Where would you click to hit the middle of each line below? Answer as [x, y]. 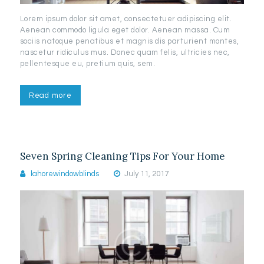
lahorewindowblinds [65, 174]
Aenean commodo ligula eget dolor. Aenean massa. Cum [125, 30]
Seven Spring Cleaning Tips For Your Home [122, 156]
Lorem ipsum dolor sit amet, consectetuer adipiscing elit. [126, 19]
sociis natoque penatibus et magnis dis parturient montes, [129, 42]
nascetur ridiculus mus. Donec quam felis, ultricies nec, [125, 53]
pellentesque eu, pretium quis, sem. [88, 64]
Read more [50, 96]
